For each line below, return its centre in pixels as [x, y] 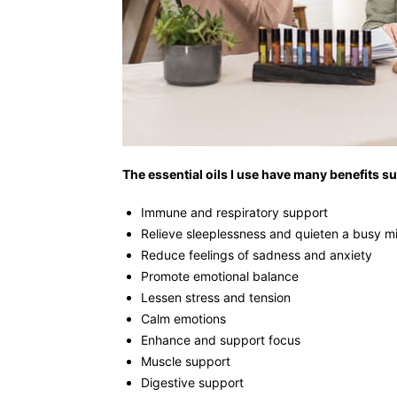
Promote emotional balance [220, 276]
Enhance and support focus [221, 339]
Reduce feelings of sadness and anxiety [257, 254]
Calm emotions [183, 318]
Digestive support [192, 382]
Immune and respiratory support [234, 212]
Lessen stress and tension [216, 297]
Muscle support [186, 361]
